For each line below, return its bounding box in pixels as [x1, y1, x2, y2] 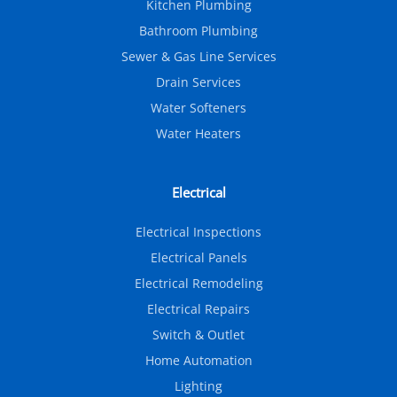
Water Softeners [151, 99, 246, 117]
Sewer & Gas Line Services [121, 48, 276, 66]
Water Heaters [156, 125, 241, 143]
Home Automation [144, 352, 253, 370]
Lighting [175, 378, 222, 395]
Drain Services [156, 74, 241, 91]
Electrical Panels [150, 249, 247, 267]
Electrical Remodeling [134, 275, 263, 292]
